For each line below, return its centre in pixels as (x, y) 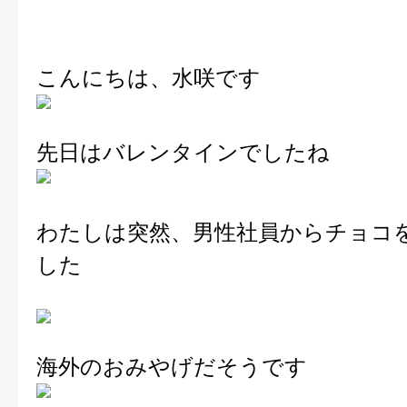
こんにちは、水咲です (149, 78)
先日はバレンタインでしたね (183, 152)
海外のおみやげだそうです (172, 367)
